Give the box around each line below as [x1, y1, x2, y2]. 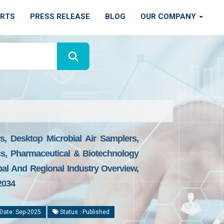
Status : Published [58, 208, 109, 215]
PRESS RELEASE [30, 12, 90, 21]
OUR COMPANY [140, 12, 198, 21]
